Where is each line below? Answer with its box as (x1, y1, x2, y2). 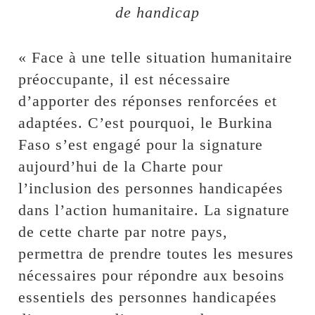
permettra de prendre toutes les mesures (18, 245, 295, 263)
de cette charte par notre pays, (18, 223, 229, 241)
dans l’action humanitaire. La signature (18, 201, 290, 219)
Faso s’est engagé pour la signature (18, 136, 264, 154)
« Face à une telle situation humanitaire (18, 49, 293, 67)
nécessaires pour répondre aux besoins (18, 266, 285, 285)
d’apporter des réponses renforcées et (18, 92, 278, 110)
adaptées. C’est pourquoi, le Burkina (18, 114, 274, 132)
